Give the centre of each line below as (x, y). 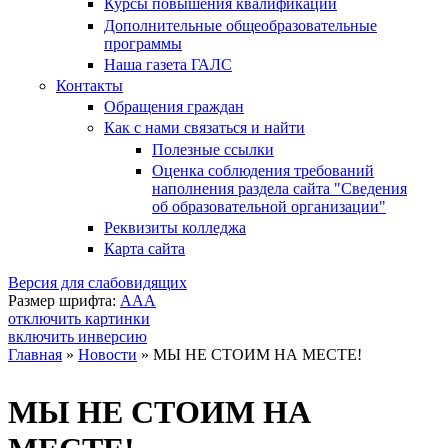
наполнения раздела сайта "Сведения (279, 188)
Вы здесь (57, 379)
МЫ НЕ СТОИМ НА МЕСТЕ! (257, 355)
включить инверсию (77, 337)
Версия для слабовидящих (97, 283)
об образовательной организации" (269, 206)
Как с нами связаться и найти (204, 128)
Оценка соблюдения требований (263, 170)
